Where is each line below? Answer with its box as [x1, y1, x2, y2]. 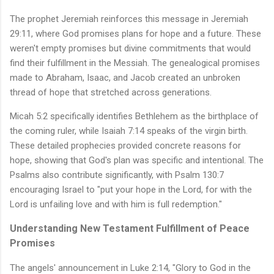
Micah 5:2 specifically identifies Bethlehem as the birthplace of [10, 111, 259, 122]
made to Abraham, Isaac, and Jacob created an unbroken [10, 72, 240, 84]
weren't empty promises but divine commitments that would [10, 43, 251, 54]
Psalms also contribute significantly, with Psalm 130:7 [10, 169, 224, 181]
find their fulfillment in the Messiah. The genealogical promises [10, 57, 260, 69]
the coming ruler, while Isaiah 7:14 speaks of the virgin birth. [10, 125, 248, 137]
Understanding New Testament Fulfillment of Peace [10, 223, 250, 235]
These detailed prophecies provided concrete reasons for [10, 140, 241, 152]
